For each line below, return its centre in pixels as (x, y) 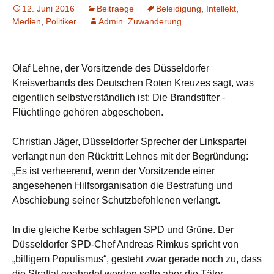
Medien (27, 21)
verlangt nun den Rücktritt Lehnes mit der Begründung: (130, 156)
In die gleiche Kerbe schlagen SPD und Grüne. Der (123, 229)
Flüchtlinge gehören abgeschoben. (88, 112)
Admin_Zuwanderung (140, 21)
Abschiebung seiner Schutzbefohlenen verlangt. (116, 200)
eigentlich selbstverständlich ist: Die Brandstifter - (119, 97)
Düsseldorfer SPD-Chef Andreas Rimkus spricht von (125, 244)
